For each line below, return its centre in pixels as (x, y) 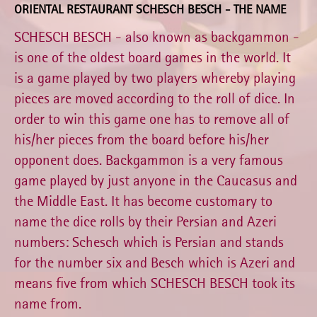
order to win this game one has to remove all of (152, 119)
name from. (48, 304)
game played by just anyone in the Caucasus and (156, 181)
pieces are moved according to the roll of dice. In (155, 99)
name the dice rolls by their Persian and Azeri (145, 222)
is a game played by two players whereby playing (155, 78)
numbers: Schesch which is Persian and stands (149, 242)
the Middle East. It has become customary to (143, 201)
